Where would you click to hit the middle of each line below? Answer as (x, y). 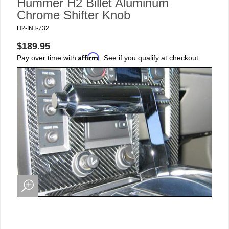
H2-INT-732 (33, 28)
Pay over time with (48, 58)
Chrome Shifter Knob (74, 15)
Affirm (89, 56)
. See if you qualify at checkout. (150, 58)
